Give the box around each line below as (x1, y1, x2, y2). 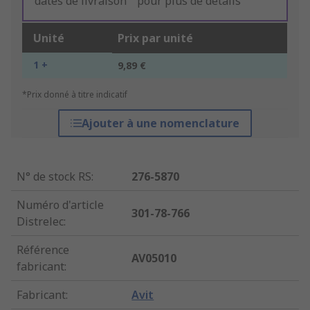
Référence (17, 242, 69, 258)
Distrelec (17, 214, 64, 230)
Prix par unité (118, 30, 193, 46)
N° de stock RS (17, 169, 91, 185)
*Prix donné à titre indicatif (22, 89, 127, 101)
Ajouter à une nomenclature (81, 116, 239, 131)
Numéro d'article (17, 197, 104, 213)
